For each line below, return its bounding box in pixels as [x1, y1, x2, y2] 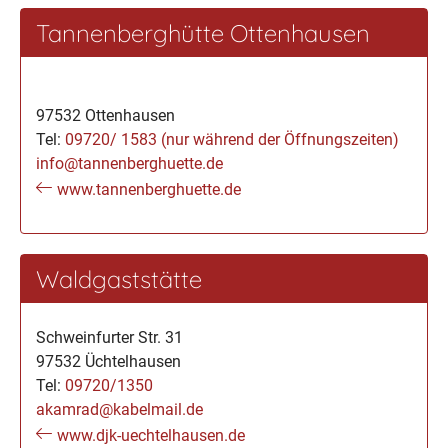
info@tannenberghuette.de [36, 154, 223, 173]
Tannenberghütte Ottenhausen [36, 18, 370, 48]
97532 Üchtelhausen [36, 352, 181, 371]
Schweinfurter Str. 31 [36, 328, 183, 347]
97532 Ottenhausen [36, 106, 175, 125]
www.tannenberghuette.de [56, 180, 241, 199]
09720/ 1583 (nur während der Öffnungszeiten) [65, 130, 399, 149]
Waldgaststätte [36, 264, 202, 294]
